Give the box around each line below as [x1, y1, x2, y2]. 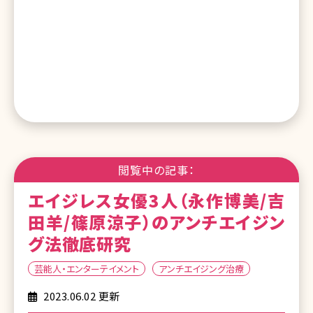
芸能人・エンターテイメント [34, 261, 139, 275]
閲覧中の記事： [118, 161, 195, 178]
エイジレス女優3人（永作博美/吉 [28, 187, 285, 212]
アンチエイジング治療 [159, 261, 244, 275]
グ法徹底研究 [28, 231, 131, 256]
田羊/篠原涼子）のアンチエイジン [28, 209, 285, 234]
